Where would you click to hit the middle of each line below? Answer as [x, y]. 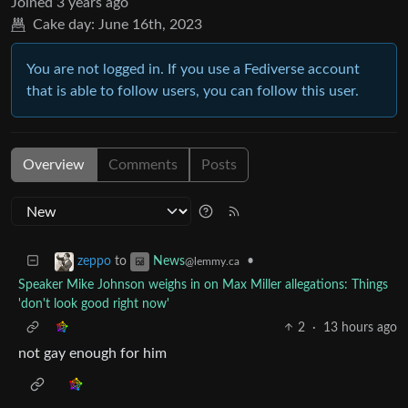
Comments [143, 164]
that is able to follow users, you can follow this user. [193, 91]
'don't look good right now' [94, 304]
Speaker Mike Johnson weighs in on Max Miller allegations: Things [203, 285]
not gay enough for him [92, 353]
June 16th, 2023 [150, 24]
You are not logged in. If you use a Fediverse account [193, 69]
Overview [54, 164]
